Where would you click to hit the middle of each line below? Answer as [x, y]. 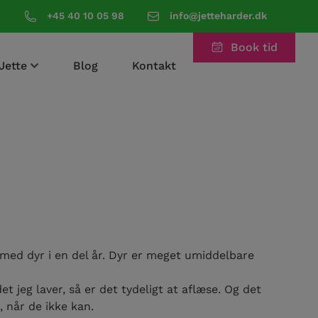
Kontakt [154, 65]
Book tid [254, 47]
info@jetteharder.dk [218, 16]
